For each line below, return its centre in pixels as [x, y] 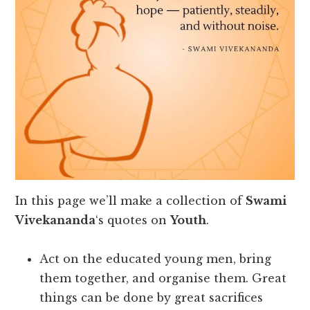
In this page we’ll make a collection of [131, 201]
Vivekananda [56, 220]
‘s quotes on [133, 220]
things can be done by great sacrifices [152, 298]
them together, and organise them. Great [163, 279]
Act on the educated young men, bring [156, 259]
